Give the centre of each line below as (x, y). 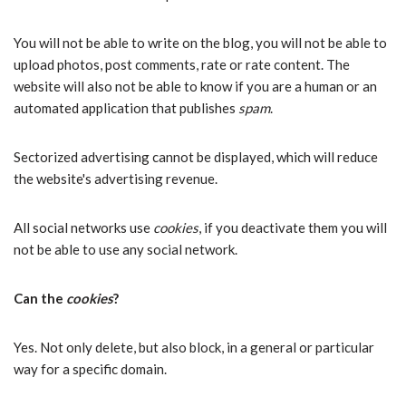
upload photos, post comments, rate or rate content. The (182, 64)
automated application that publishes (126, 108)
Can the (40, 298)
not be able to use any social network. (126, 249)
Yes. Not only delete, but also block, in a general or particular (194, 347)
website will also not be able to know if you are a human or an (195, 86)
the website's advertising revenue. (116, 179)
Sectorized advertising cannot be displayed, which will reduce (196, 157)
